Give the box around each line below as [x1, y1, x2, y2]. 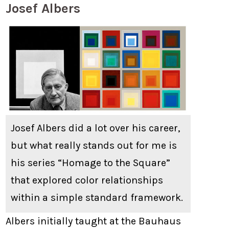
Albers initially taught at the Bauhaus [6, 215, 181, 227]
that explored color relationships [11, 174, 164, 186]
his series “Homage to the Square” [11, 156, 171, 169]
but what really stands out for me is [11, 139, 177, 151]
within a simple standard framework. [11, 191, 184, 203]
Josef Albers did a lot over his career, [11, 122, 180, 134]
